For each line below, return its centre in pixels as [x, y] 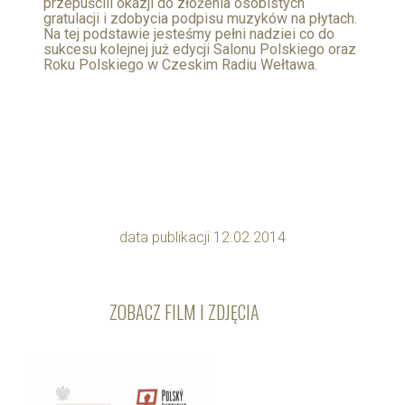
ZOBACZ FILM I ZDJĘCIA [184, 311]
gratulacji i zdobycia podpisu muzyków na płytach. [200, 18]
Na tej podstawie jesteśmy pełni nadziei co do [189, 33]
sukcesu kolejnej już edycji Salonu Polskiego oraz [200, 49]
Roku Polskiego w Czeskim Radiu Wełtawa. [180, 64]
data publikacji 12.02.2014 [202, 237]
